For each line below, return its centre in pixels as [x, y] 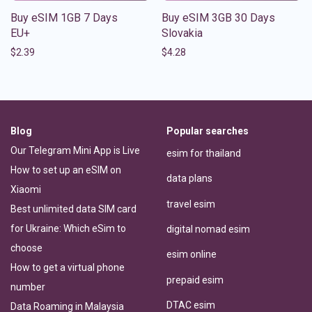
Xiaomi [26, 189]
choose [26, 248]
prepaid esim [195, 280]
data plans [189, 179]
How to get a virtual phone [68, 267]
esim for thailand [204, 154]
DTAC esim [191, 305]
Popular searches [208, 131]
